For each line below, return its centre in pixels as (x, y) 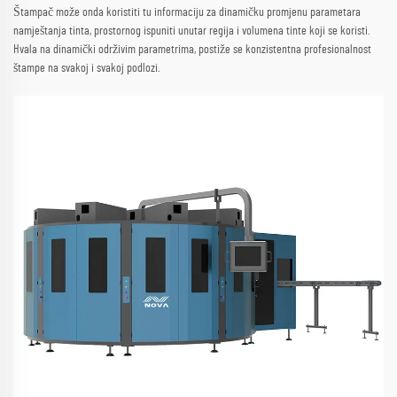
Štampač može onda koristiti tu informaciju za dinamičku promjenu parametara (187, 12)
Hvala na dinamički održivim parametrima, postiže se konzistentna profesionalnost (192, 49)
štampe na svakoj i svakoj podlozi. (87, 68)
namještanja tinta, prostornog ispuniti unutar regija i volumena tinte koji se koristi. (192, 31)
